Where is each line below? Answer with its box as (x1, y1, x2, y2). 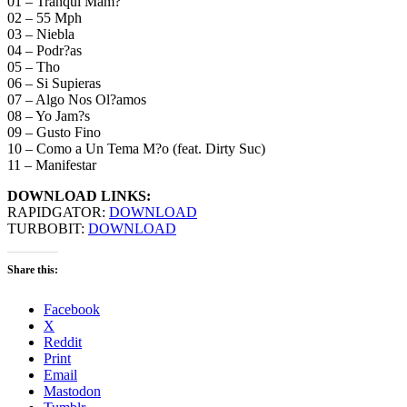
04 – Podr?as (7, 43, 82, 59)
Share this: (7, 263, 58, 277)
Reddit (44, 334, 82, 351)
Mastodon (44, 383, 101, 400)
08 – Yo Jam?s (7, 108, 90, 124)
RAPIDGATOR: (7, 204, 109, 221)
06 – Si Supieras (7, 75, 101, 92)
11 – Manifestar (7, 157, 96, 174)
